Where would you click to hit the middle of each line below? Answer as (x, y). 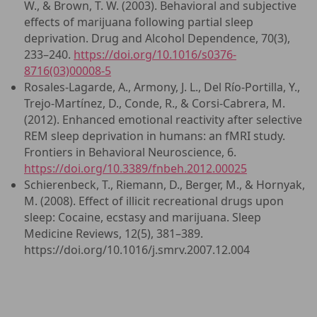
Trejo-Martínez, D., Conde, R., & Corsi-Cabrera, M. (155, 103)
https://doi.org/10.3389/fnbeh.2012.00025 (136, 168)
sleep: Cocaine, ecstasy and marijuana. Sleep (143, 217)
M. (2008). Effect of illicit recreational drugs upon (154, 201)
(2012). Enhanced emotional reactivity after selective (163, 120)
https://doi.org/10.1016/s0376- (155, 54)
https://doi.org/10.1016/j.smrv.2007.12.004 (137, 250)
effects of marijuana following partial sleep (139, 22)
